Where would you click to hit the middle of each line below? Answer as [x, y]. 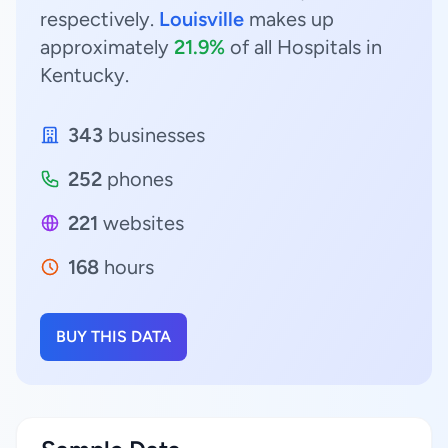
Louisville [201, 19]
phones [137, 179]
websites [141, 223]
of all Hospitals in [303, 47]
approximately [107, 47]
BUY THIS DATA [113, 336]
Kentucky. [84, 75]
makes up [289, 19]
